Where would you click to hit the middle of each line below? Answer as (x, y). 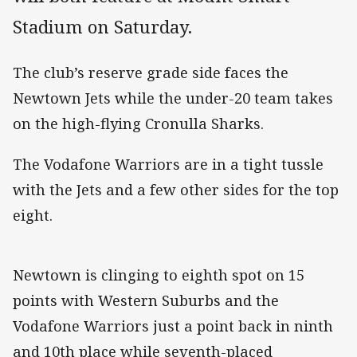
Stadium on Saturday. (102, 27)
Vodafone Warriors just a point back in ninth (173, 326)
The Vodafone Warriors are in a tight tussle (168, 164)
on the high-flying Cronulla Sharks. (138, 124)
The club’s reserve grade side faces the (151, 73)
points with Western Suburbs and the (146, 300)
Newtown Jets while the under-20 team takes (173, 98)
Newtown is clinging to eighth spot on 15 (159, 275)
